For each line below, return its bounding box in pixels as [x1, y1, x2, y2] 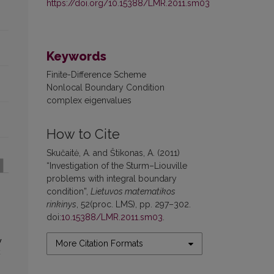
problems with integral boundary [46, 174, 177, 184]
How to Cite [46, 127, 120, 143]
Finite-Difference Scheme [46, 70, 146, 80]
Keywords [46, 49, 106, 64]
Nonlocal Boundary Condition [46, 83, 165, 93]
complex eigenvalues [46, 95, 131, 106]
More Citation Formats [56, 239, 143, 249]
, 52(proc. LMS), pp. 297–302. [76, 199, 191, 210]
